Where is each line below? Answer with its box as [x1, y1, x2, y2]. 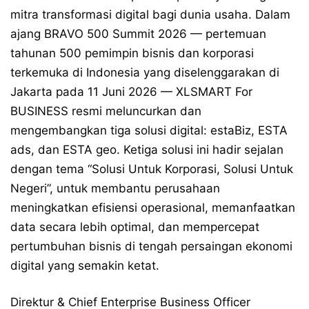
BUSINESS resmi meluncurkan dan [10, 104, 201, 118]
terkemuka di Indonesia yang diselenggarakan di [10, 66, 279, 79]
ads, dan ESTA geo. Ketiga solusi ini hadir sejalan [10, 143, 283, 157]
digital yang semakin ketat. [10, 259, 159, 272]
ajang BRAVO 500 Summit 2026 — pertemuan [10, 27, 266, 41]
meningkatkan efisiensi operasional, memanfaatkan [10, 201, 295, 215]
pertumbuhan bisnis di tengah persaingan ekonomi [10, 239, 292, 253]
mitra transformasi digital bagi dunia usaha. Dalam [10, 8, 290, 21]
